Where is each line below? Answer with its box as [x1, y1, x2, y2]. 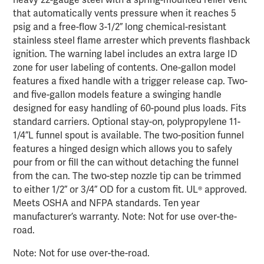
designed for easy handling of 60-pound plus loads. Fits [13, 103, 247, 115]
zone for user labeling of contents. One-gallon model [13, 62, 236, 74]
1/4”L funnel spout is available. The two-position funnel [13, 130, 245, 142]
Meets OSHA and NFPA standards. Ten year [13, 197, 200, 210]
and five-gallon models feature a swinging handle [13, 89, 222, 101]
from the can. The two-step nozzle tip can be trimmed [13, 170, 242, 183]
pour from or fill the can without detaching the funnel [13, 157, 239, 169]
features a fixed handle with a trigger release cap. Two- [13, 75, 248, 88]
